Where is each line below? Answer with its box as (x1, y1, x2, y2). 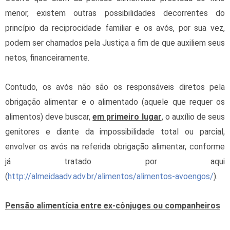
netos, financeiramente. (5, 52, 89, 63)
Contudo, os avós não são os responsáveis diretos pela (5, 82, 225, 92)
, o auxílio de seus (161, 111, 225, 122)
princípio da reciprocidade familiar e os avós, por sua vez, (5, 23, 225, 33)
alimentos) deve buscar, (5, 111, 93, 122)
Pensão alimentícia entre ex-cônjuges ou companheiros (5, 200, 220, 210)
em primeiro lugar (92, 111, 162, 122)
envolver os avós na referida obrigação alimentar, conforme (5, 141, 225, 151)
